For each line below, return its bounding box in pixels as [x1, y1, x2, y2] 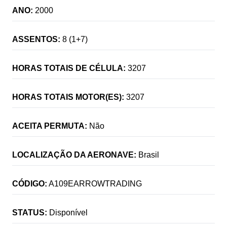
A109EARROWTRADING [49, 179, 142, 188]
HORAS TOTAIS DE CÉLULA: [12, 63, 126, 72]
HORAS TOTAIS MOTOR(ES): [12, 92, 124, 101]
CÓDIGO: [12, 179, 47, 188]
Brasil [138, 150, 159, 159]
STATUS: [12, 208, 47, 217]
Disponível [49, 208, 88, 217]
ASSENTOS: [12, 34, 60, 44]
